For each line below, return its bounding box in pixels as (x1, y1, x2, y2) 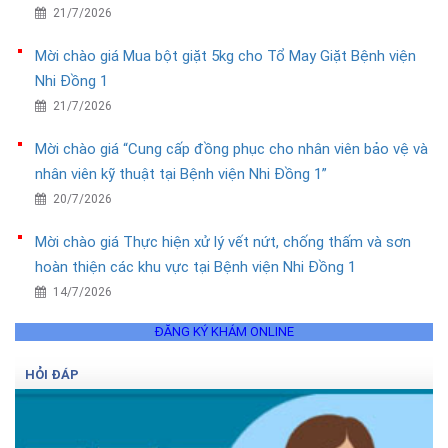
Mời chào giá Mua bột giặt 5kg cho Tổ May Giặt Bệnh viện (35, 47, 416, 66)
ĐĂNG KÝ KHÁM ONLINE (154, 324, 294, 340)
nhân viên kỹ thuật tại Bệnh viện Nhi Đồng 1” (35, 165, 327, 184)
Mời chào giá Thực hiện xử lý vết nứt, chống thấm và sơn (35, 233, 411, 252)
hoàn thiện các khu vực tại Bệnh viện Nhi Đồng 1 (35, 258, 356, 277)
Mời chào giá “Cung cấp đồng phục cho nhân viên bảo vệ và (35, 140, 428, 159)
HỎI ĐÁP (25, 367, 79, 383)
